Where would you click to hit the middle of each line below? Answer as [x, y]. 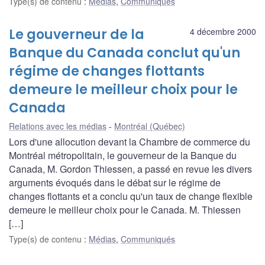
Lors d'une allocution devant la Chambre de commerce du [130, 141]
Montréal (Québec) [150, 126]
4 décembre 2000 [223, 31]
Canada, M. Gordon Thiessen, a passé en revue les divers [130, 169]
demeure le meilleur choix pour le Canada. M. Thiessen [125, 209]
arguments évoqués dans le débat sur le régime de [115, 182]
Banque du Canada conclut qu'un [125, 53]
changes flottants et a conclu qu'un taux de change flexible [131, 196]
